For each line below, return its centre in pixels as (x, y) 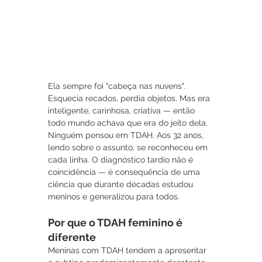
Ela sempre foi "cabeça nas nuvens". (118, 86)
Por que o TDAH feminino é (116, 223)
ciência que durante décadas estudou (122, 185)
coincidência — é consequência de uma (125, 172)
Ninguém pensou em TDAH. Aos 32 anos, (127, 135)
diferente (72, 237)
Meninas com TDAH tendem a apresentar (128, 251)
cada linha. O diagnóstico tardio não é (122, 160)
